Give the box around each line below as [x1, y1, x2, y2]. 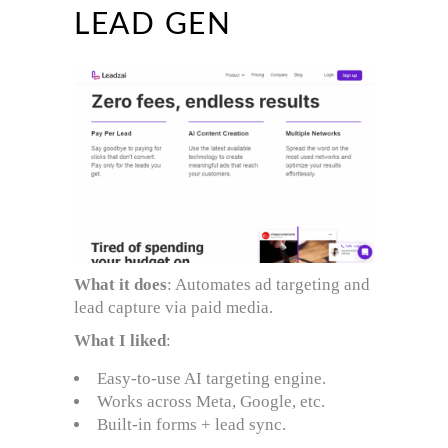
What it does [74, 274, 167, 294]
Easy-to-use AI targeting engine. [97, 368, 326, 388]
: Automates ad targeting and [167, 274, 370, 294]
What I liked [74, 330, 166, 350]
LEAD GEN [74, 9, 231, 40]
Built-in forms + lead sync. [97, 414, 286, 434]
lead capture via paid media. [74, 297, 273, 317]
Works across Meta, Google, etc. [97, 391, 325, 411]
